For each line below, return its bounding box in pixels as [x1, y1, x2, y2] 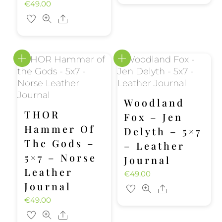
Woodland [123, 96, 185, 109]
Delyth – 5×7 [123, 124, 202, 138]
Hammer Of [24, 122, 95, 135]
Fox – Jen [123, 110, 183, 123]
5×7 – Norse [24, 151, 97, 164]
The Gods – [24, 136, 95, 150]
